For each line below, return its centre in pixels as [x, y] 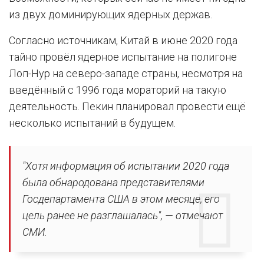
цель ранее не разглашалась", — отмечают [123, 215]
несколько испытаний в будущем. [92, 123]
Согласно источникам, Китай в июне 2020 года [123, 40]
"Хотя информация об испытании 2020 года [126, 166]
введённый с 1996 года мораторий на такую [118, 90]
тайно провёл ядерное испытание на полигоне [123, 57]
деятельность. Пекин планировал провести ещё [127, 106]
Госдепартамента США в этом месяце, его [121, 199]
